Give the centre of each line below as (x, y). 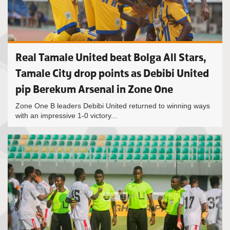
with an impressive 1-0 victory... (66, 116)
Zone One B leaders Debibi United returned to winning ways (113, 106)
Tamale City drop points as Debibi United (112, 73)
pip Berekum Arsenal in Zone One (94, 89)
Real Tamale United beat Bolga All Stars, (111, 57)
